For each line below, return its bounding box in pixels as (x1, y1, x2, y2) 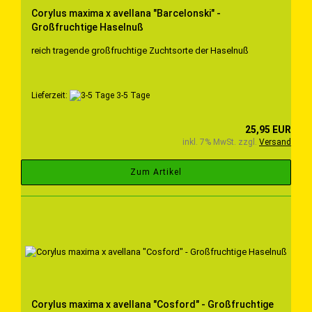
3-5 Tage (114, 90, 150, 100)
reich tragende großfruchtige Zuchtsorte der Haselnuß (31, 45, 249, 56)
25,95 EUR (245, 123, 291, 135)
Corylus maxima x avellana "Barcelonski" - (31, 7, 221, 19)
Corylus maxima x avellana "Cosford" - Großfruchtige (31, 298, 274, 310)
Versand (259, 136, 291, 147)
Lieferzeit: (31, 90, 70, 100)
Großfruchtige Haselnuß (31, 21, 143, 33)
